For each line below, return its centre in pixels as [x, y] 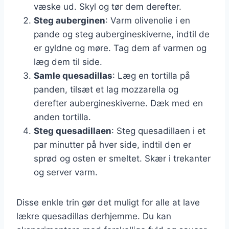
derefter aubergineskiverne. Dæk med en [118, 103]
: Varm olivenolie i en [148, 20]
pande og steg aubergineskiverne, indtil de [122, 34]
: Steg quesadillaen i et [158, 131]
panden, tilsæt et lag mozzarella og [106, 89]
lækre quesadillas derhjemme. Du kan [94, 216]
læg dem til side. [68, 62]
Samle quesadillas [73, 75]
